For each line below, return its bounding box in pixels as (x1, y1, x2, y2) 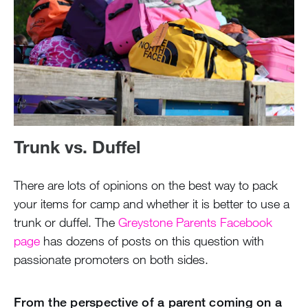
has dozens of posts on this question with (40, 233, 264, 249)
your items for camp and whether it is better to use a (14, 196, 289, 212)
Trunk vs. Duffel (14, 135, 140, 157)
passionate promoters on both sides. (14, 252, 208, 267)
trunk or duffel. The (14, 214, 118, 230)
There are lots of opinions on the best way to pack (14, 177, 278, 193)
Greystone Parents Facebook (118, 214, 272, 230)
